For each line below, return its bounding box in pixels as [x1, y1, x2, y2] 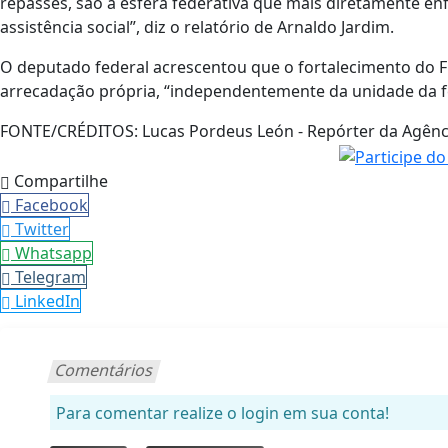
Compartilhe [10, 169, 108, 192]
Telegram [15, 265, 86, 288]
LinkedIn [15, 289, 80, 312]
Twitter [15, 217, 69, 240]
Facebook [15, 193, 88, 216]
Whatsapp [15, 241, 92, 264]
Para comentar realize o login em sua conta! [56, 401, 389, 424]
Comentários [52, 358, 157, 381]
